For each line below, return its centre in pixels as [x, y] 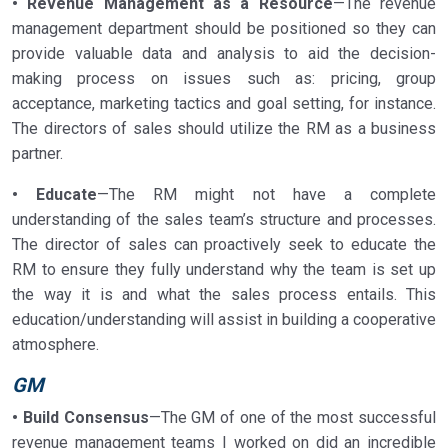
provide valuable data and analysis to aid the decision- [224, 53]
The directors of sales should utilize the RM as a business [224, 128]
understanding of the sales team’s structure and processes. [224, 219]
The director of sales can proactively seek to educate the [224, 244]
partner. [37, 153]
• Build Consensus [80, 417]
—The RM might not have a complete [267, 194]
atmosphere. [55, 344]
